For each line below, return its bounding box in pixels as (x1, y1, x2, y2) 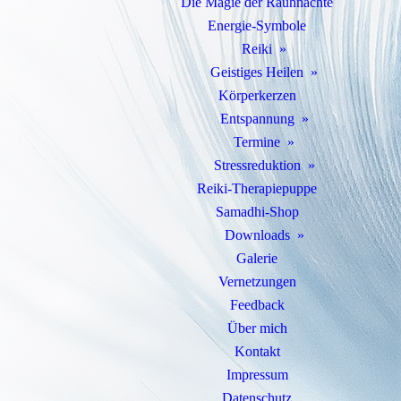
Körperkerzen (218, 88, 296, 103)
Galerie (236, 251, 277, 266)
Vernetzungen (218, 274, 296, 289)
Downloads (224, 227, 290, 243)
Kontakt (234, 344, 280, 359)
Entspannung (219, 111, 294, 126)
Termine (234, 134, 280, 149)
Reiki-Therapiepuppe (197, 181, 317, 196)
